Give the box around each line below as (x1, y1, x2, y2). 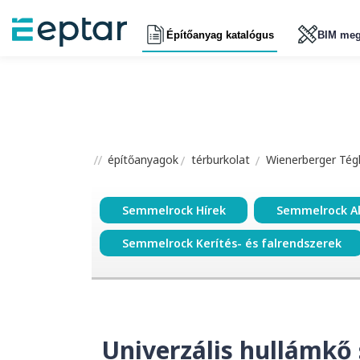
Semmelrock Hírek (121, 202, 226, 219)
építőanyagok (104, 152, 178, 167)
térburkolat (191, 152, 250, 167)
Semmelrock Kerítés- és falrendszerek (121, 235, 342, 252)
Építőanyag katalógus (166, 28, 274, 41)
